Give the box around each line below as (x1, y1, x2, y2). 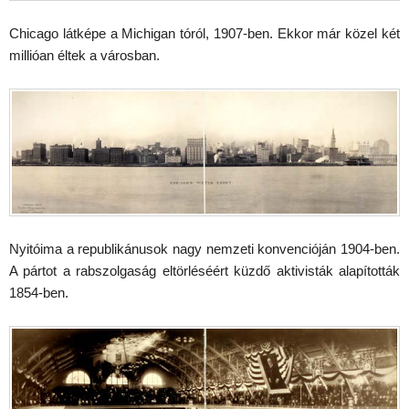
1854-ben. (9, 285, 68, 300)
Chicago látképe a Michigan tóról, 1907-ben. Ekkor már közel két (9, 25, 400, 41)
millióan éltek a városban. (9, 47, 160, 63)
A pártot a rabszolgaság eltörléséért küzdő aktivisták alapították (9, 263, 400, 278)
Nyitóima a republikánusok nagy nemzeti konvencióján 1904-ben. (9, 241, 400, 257)
